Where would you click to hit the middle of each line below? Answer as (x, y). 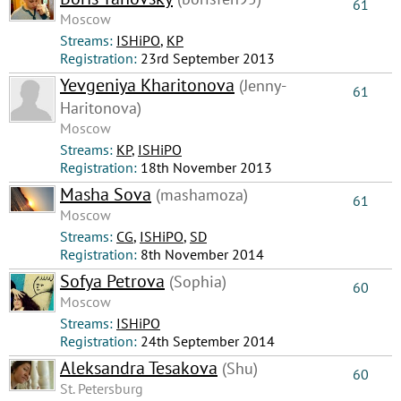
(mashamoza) (200, 195)
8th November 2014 (202, 254)
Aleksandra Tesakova (139, 368)
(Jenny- (260, 85)
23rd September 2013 (208, 58)
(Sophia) (196, 282)
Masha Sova (106, 194)
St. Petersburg (102, 388)
